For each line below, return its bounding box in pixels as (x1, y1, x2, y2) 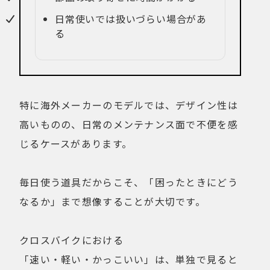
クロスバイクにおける (19, 233, 124, 248)
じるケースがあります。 (19, 136, 133, 151)
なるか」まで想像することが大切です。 (19, 194, 206, 209)
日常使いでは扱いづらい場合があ (55, 11, 207, 27)
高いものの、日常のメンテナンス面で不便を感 (19, 117, 238, 132)
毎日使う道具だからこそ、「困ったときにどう (19, 175, 238, 190)
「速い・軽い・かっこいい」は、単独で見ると (19, 252, 238, 267)
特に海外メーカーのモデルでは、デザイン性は (19, 98, 238, 113)
